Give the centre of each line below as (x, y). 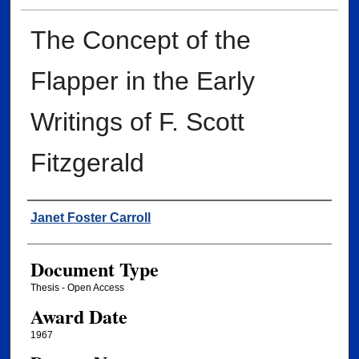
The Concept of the (140, 40)
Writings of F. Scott (137, 122)
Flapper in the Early (142, 81)
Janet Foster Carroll (90, 218)
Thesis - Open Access (77, 288)
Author (54, 216)
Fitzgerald (87, 163)
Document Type (94, 269)
